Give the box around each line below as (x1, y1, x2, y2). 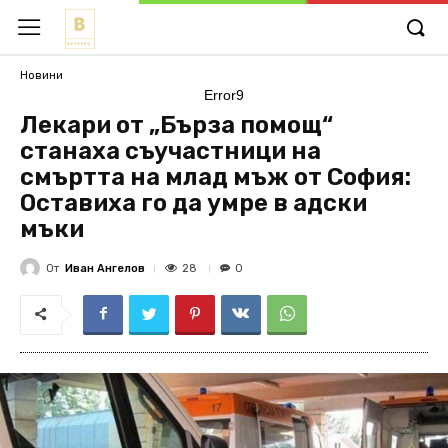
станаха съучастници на (20, 137, 321, 165)
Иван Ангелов (65, 261, 145, 275)
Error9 (204, 87, 244, 103)
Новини (20, 68, 63, 82)
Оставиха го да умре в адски (20, 189, 367, 217)
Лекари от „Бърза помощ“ (20, 111, 333, 139)
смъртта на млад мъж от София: (20, 163, 411, 191)
